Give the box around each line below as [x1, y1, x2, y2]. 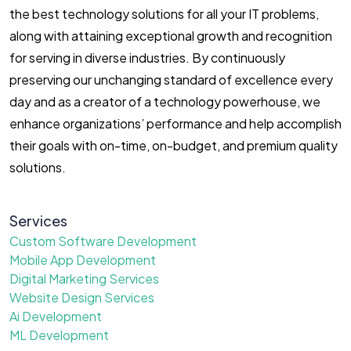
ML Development [9, 327, 109, 344]
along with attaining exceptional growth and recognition [9, 27, 332, 45]
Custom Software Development [9, 233, 197, 250]
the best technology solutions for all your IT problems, [9, 5, 319, 23]
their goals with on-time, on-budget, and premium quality [9, 137, 338, 154]
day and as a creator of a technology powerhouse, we [9, 93, 320, 110]
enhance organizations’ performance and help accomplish [9, 115, 342, 132]
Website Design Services [9, 289, 154, 306]
